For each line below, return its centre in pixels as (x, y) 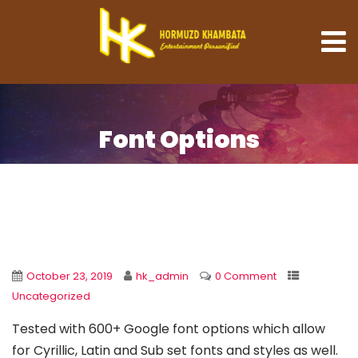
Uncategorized (51, 296)
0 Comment (246, 276)
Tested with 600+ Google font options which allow (169, 329)
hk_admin (162, 276)
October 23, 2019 (70, 276)
